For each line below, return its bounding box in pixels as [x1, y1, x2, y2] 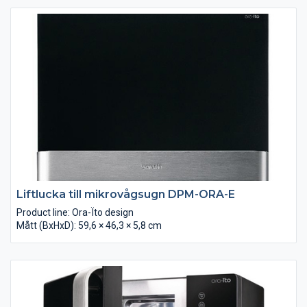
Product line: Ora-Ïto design [16, 206, 134, 218]
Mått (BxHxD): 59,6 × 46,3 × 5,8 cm [16, 219, 162, 231]
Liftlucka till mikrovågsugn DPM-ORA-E [16, 187, 235, 201]
